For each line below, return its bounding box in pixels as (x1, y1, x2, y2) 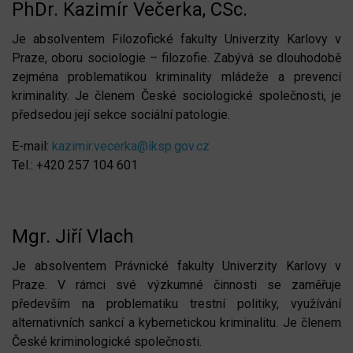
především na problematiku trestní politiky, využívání (12, 295, 341, 311)
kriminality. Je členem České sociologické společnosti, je (12, 87, 341, 103)
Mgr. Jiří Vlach (12, 225, 134, 247)
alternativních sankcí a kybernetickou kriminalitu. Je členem (12, 314, 341, 330)
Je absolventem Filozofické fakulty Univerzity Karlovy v (12, 31, 341, 46)
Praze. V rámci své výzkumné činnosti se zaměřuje (12, 277, 341, 292)
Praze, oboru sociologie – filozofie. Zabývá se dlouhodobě (12, 50, 341, 65)
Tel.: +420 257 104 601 (12, 157, 138, 173)
